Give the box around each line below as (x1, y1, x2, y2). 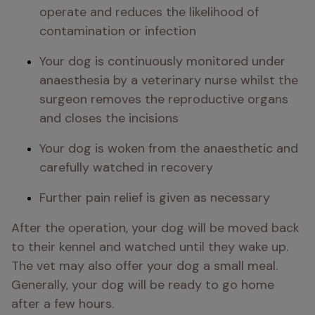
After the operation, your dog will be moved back (11, 219, 300, 236)
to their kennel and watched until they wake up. (11, 238, 288, 255)
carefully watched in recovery (39, 159, 213, 176)
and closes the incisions (39, 110, 179, 127)
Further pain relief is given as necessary (39, 189, 270, 206)
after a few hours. (11, 295, 114, 312)
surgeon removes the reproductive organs (39, 91, 288, 108)
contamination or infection (39, 22, 196, 39)
